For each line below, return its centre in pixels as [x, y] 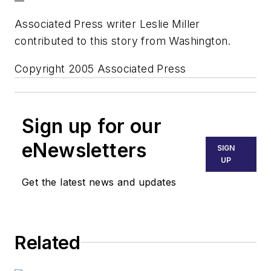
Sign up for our [92, 126]
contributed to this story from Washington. [123, 41]
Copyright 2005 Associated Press [100, 68]
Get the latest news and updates [99, 182]
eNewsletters [84, 150]
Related [47, 242]
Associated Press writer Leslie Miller [107, 24]
